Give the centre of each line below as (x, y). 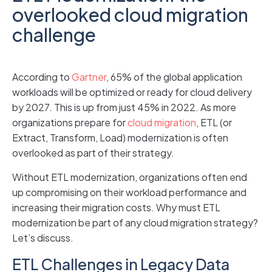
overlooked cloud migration (130, 14)
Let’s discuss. (43, 237)
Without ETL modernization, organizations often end (130, 177)
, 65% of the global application (174, 76)
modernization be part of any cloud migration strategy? (135, 222)
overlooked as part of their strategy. (93, 152)
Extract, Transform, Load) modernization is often (120, 137)
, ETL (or (214, 122)
